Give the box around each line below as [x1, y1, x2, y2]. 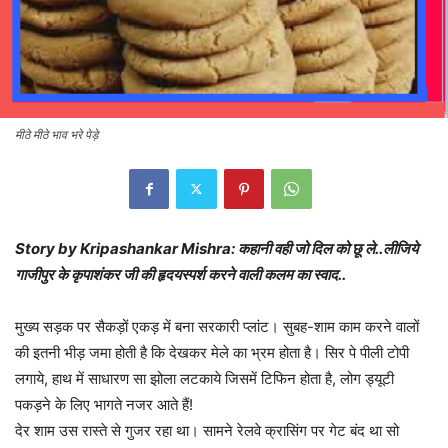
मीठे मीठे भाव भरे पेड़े [15, 126, 98, 142]
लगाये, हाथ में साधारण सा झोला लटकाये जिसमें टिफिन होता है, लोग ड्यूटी [15, 368, 394, 388]
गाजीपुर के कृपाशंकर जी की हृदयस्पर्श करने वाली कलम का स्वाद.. [15, 264, 346, 284]
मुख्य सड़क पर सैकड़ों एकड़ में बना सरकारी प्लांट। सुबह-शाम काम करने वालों [15, 316, 419, 336]
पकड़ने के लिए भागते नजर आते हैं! [15, 394, 193, 414]
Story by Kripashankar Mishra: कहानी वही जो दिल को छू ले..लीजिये [15, 238, 418, 258]
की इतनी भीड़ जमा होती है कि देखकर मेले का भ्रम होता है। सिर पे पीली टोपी [15, 342, 409, 362]
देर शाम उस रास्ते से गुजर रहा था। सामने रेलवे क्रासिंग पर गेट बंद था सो [15, 420, 399, 440]
